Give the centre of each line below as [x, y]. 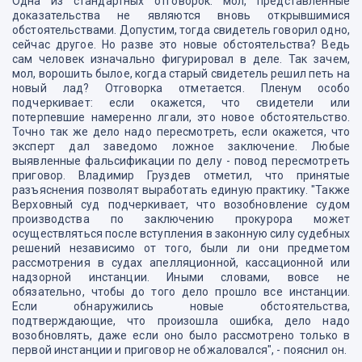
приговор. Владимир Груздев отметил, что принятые [181, 175]
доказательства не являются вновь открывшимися [181, 15]
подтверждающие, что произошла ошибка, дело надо [181, 321]
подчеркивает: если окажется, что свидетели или [181, 103]
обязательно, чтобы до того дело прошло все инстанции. [181, 292]
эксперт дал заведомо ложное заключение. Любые [181, 146]
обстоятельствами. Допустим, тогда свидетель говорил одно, [181, 30]
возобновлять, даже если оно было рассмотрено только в [181, 335]
